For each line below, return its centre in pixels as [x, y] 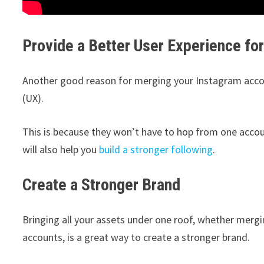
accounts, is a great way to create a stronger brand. [136, 237]
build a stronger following [156, 149]
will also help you [61, 149]
